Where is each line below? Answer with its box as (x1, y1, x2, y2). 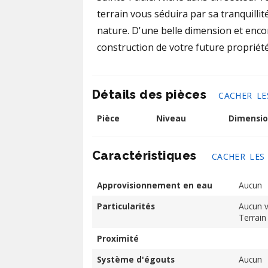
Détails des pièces (92, 87, 207, 102)
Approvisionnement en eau (97, 179, 212, 191)
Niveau (156, 112, 186, 124)
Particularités (97, 200, 155, 212)
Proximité (97, 233, 139, 244)
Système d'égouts (97, 254, 175, 265)
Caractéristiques (92, 148, 200, 163)
